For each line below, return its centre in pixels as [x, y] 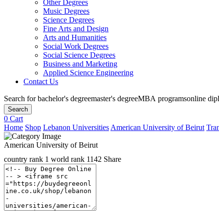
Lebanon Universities [76, 127]
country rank [24, 159]
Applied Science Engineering [88, 73]
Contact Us [41, 81]
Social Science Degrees [79, 55]
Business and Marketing [80, 64]
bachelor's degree [64, 99]
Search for [21, 99]
